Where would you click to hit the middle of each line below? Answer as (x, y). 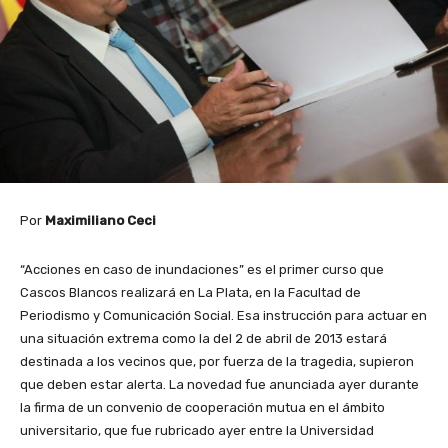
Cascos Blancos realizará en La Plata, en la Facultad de (190, 292)
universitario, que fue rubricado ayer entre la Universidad (197, 430)
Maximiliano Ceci (100, 220)
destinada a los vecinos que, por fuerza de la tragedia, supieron (217, 361)
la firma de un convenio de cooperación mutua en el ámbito (202, 407)
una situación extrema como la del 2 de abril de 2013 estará (203, 338)
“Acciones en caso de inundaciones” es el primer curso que (202, 269)
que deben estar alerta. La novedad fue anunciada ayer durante (219, 384)
